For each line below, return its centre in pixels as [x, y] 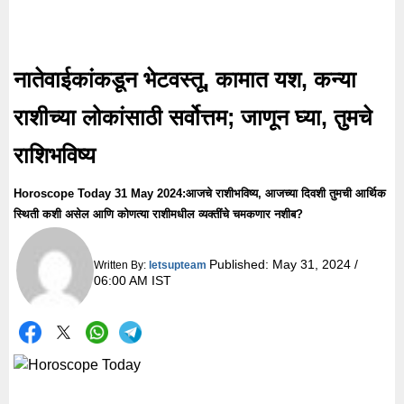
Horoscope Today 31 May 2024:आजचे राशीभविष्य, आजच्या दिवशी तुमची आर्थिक [200, 193]
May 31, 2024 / [315, 264]
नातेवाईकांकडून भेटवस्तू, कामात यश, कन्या [185, 79]
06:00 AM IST [132, 280]
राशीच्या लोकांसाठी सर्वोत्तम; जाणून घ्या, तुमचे [193, 117]
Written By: [121, 265]
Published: [240, 264]
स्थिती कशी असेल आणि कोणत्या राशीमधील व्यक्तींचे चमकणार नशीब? [158, 214]
